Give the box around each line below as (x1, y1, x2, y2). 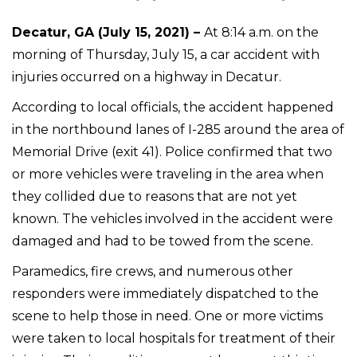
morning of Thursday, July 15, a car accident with (12, 46, 320, 62)
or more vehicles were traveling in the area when (12, 166, 324, 182)
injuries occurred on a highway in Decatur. (12, 69, 281, 84)
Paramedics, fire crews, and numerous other (12, 263, 293, 279)
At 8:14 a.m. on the (204, 24, 319, 40)
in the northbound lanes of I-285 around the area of (12, 121, 344, 137)
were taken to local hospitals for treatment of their (12, 330, 335, 346)
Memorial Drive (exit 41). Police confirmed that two (12, 143, 332, 159)
